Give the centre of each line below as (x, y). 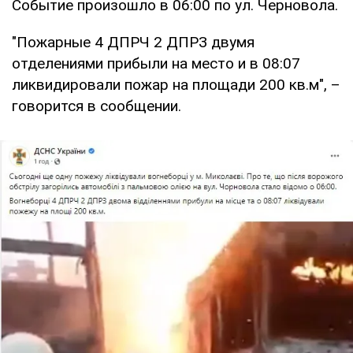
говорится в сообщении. (97, 106)
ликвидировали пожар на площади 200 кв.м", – (176, 84)
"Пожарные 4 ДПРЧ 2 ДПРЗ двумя (133, 42)
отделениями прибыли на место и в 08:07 (156, 63)
